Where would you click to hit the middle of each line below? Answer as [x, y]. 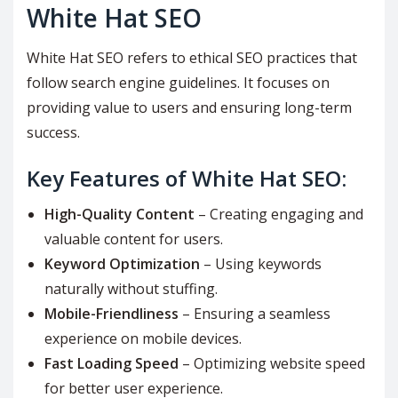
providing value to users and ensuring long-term [189, 108]
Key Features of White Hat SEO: [187, 179]
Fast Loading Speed [111, 364]
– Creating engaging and [279, 215]
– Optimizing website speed [272, 364]
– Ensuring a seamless [255, 314]
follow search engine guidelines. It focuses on [178, 83]
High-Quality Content [119, 215]
